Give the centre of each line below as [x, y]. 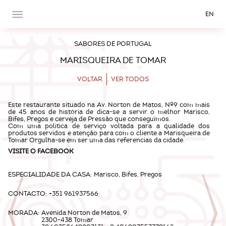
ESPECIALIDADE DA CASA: [50, 175]
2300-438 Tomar [67, 220]
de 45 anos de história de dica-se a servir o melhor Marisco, [109, 112]
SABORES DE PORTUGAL [113, 44]
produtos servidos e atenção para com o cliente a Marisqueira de [109, 133]
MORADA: [24, 213]
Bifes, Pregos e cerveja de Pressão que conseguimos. [89, 119]
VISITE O [22, 151]
